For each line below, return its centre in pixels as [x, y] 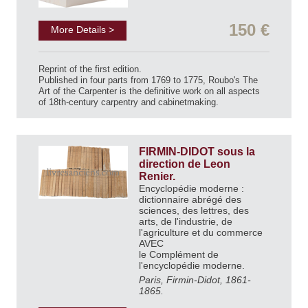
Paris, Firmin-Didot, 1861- [195, 279]
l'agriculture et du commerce [201, 232]
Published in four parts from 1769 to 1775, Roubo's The [148, 80]
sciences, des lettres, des [194, 210]
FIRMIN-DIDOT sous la [197, 151]
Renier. [158, 176]
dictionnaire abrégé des [190, 199]
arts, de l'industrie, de [186, 221]
